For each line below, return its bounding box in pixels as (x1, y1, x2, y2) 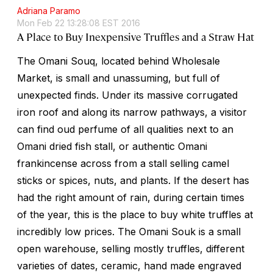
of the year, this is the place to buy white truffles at (17, 208, 253, 221)
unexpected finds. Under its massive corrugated (17, 88, 238, 101)
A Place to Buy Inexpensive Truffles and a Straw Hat (17, 29, 254, 43)
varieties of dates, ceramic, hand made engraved (17, 259, 241, 272)
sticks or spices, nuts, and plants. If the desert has (17, 174, 249, 186)
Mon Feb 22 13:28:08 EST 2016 (17, 17, 140, 28)
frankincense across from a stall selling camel (17, 157, 229, 169)
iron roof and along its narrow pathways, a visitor (17, 105, 247, 118)
